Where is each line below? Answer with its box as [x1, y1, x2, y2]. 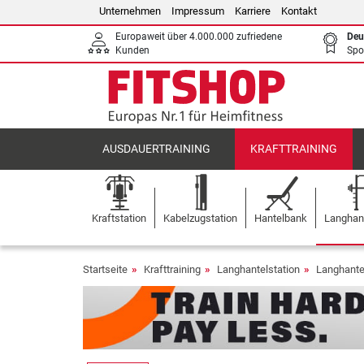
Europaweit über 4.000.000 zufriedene [115, 31, 282, 42]
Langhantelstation [217, 263, 300, 275]
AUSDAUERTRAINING [102, 142, 211, 156]
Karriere [235, 5, 271, 17]
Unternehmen [99, 5, 161, 17]
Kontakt [281, 5, 317, 17]
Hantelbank [254, 212, 307, 224]
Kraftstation [92, 212, 146, 224]
